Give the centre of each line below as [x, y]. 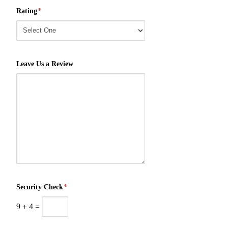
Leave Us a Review [45, 64]
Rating [27, 11]
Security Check [40, 187]
